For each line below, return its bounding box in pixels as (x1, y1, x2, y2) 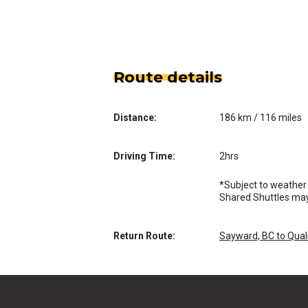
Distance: (113, 112, 157, 123)
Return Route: (113, 230, 175, 241)
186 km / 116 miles (219, 112, 302, 123)
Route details (113, 68, 222, 87)
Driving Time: (113, 151, 175, 162)
